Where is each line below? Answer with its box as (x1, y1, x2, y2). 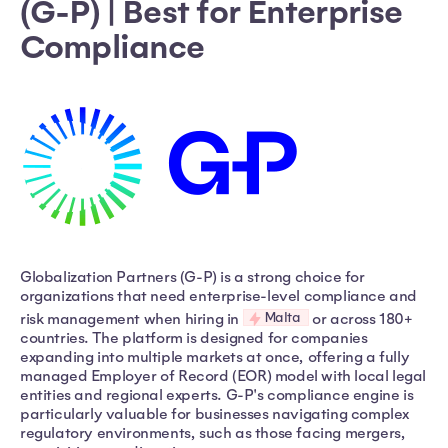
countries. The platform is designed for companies (20, 328, 368, 347)
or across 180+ (308, 309, 413, 328)
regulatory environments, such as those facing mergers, (20, 423, 406, 442)
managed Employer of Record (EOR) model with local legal (20, 366, 427, 385)
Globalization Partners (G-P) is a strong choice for (20, 268, 365, 287)
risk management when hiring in (20, 309, 243, 328)
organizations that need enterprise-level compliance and (20, 287, 418, 306)
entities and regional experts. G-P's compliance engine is (20, 385, 414, 404)
